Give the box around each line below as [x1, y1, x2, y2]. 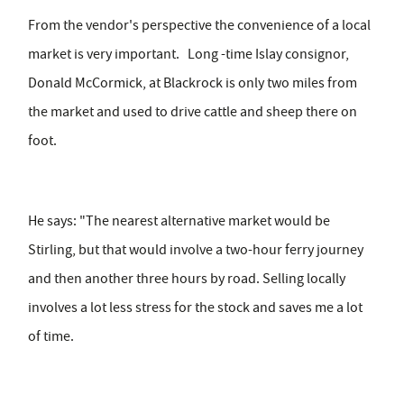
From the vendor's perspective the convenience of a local [28, 16, 371, 35]
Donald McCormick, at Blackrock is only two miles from [28, 74, 357, 93]
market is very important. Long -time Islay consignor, [28, 45, 349, 64]
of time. [28, 327, 74, 346]
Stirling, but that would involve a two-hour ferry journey [28, 241, 363, 260]
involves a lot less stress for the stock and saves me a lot [28, 298, 363, 317]
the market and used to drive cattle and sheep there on [28, 103, 357, 122]
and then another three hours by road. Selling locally [28, 270, 345, 289]
